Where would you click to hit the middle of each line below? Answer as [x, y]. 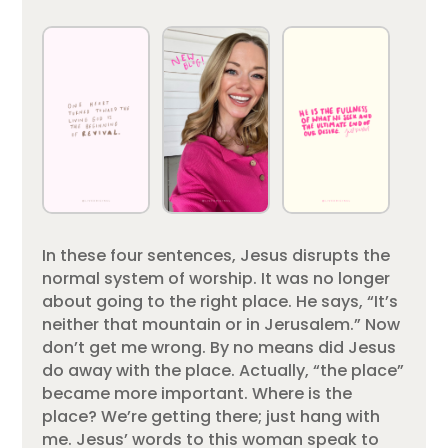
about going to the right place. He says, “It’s [220, 302]
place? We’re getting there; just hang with [211, 417]
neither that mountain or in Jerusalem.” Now [221, 325]
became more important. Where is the [197, 394]
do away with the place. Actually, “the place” [223, 371]
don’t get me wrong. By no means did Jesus [219, 348]
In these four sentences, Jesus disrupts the [216, 256]
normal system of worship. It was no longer [216, 279]
